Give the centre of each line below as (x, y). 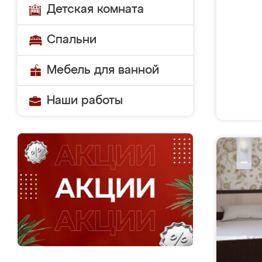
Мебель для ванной (103, 70)
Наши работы (85, 101)
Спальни (72, 40)
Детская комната (95, 9)
